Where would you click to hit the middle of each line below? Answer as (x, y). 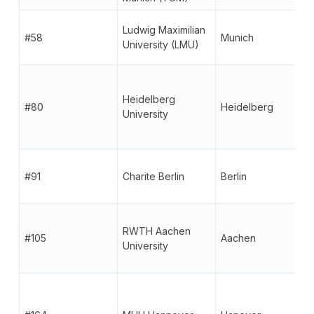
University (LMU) (161, 44)
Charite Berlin (153, 176)
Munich (237, 37)
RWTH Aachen (156, 231)
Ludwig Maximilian (164, 29)
